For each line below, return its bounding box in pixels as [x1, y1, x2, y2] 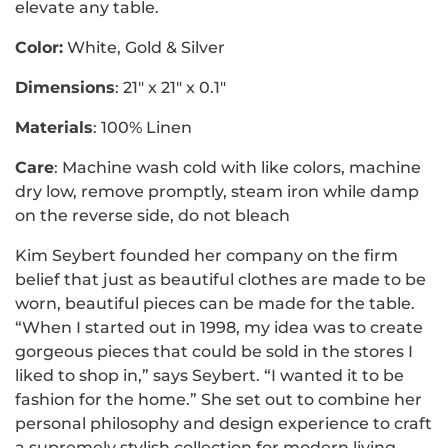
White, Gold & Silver [63, 38, 225, 57]
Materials [15, 118, 93, 137]
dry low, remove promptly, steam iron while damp [15, 182, 419, 201]
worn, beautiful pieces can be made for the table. [15, 294, 415, 313]
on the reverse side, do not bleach [15, 206, 290, 225]
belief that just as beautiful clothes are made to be [15, 270, 426, 289]
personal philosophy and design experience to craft [15, 414, 432, 433]
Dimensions [15, 78, 115, 97]
